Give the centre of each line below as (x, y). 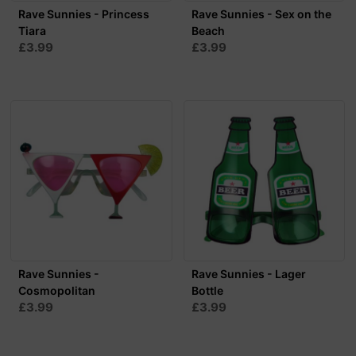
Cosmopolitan (57, 291)
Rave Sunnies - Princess (84, 14)
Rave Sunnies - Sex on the (261, 14)
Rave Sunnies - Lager (248, 274)
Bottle (207, 291)
